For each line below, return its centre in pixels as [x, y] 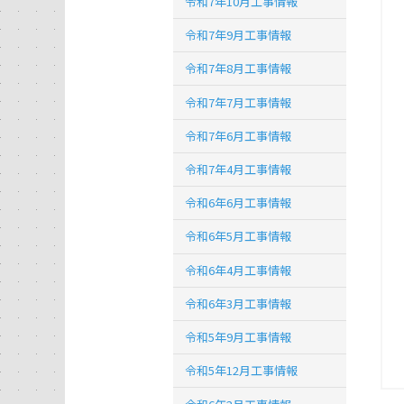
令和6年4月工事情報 [239, 270]
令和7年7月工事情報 [239, 102]
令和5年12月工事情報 [242, 371]
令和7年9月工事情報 [239, 35]
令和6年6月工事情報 [239, 203]
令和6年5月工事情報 [239, 236]
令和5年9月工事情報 [239, 337]
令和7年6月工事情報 [239, 135]
